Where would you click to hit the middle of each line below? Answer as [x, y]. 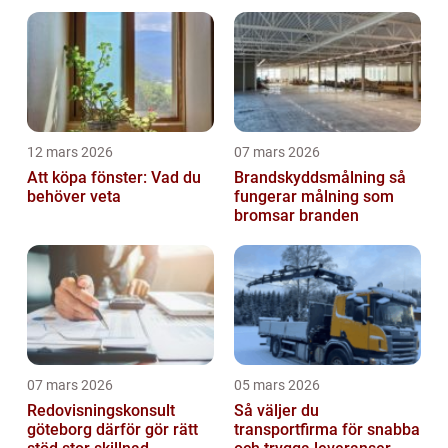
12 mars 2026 [70, 152]
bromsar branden [296, 216]
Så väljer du [276, 411]
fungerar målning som [314, 197]
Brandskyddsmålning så [311, 178]
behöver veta [74, 197]
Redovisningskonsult [101, 411]
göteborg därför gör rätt [61, 430]
